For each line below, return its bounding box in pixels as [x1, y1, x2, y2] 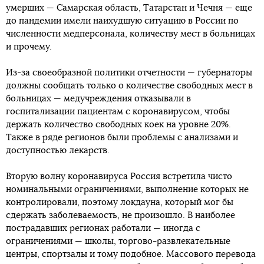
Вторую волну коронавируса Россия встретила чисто [6, 172, 232, 181]
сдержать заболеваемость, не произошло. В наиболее [6, 211, 235, 220]
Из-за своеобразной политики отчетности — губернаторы [6, 68, 252, 78]
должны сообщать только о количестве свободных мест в [6, 81, 253, 91]
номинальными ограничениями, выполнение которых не [6, 185, 249, 194]
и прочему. [6, 42, 52, 52]
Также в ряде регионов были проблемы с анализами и [6, 133, 238, 143]
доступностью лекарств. [6, 146, 110, 156]
